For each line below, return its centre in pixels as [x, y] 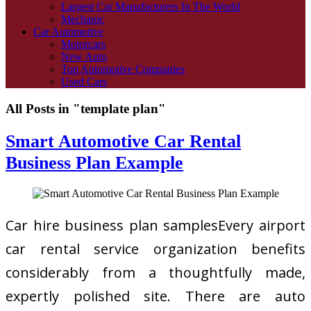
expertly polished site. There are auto [155, 296]
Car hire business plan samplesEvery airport [155, 225]
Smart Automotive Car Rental [123, 141]
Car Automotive [68, 32]
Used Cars [84, 82]
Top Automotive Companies [123, 69]
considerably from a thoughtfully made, [155, 272]
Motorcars [83, 44]
